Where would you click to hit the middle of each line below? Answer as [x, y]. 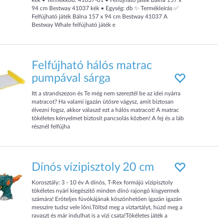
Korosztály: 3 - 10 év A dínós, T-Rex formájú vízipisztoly [102, 182]
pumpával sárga [71, 78]
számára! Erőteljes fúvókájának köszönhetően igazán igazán [107, 199]
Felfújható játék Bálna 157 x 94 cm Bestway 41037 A [100, 17]
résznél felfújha [51, 127]
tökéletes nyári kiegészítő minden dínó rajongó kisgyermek [106, 191]
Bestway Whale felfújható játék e [74, 25]
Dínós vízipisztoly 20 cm [93, 167]
